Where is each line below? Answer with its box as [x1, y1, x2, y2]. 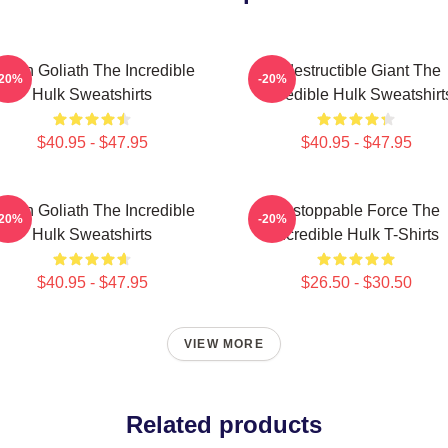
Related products [126, 411, 322, 438]
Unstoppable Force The [272, 202, 440, 219]
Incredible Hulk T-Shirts [273, 226, 439, 243]
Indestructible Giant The [271, 62, 441, 79]
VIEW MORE [184, 337, 264, 351]
